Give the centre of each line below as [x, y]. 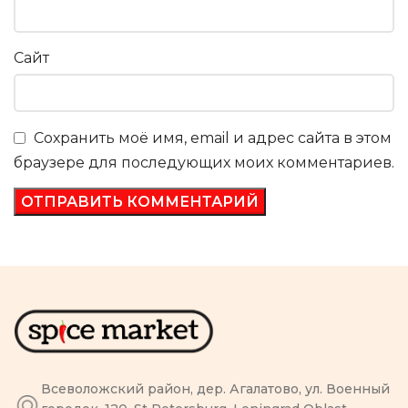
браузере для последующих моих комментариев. [204, 162]
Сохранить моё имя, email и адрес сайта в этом [213, 138]
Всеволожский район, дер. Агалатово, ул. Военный [216, 389]
